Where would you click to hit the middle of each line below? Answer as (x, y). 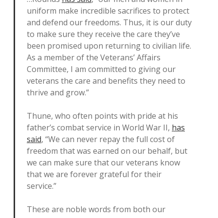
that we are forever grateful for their (94, 174)
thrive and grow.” (58, 92)
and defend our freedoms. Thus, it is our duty (109, 22)
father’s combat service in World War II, (99, 127)
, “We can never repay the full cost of (108, 139)
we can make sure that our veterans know (103, 163)
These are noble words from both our (96, 209)
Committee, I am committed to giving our (101, 69)
